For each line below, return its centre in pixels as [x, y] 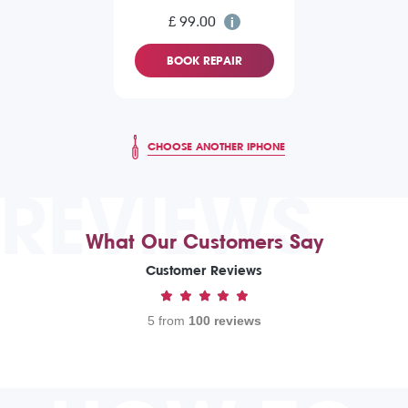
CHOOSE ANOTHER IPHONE [216, 146]
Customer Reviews [204, 271]
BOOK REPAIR [204, 61]
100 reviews [224, 321]
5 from [168, 321]
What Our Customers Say [204, 242]
